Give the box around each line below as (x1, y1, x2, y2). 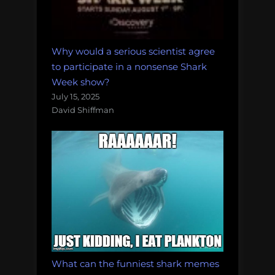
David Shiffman (52, 105, 114, 115)
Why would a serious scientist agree (52, 45, 215, 58)
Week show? (52, 76, 110, 88)
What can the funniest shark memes (52, 258, 219, 270)
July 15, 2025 (52, 91, 99, 102)
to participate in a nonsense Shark (52, 61, 207, 73)
